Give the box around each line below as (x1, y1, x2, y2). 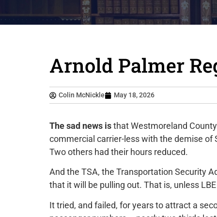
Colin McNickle (59, 91, 105, 99)
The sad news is (49, 121, 111, 131)
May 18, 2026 (114, 91, 155, 99)
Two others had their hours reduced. (49, 147, 188, 157)
